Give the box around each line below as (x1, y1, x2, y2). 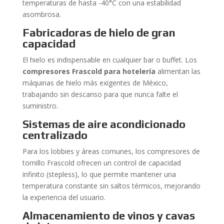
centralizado (22, 128, 87, 141)
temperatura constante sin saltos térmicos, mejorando (22, 181, 200, 190)
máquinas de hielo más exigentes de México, (22, 78, 168, 87)
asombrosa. (22, 9, 61, 19)
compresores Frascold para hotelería (22, 66, 155, 76)
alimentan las (155, 66, 200, 76)
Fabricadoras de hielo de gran (22, 26, 175, 39)
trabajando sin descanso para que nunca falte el (22, 89, 178, 99)
